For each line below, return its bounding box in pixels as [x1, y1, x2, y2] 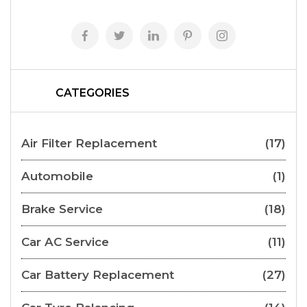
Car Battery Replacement [21, 268, 174, 282]
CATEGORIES [56, 86, 130, 100]
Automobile [21, 169, 93, 184]
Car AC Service [21, 235, 109, 249]
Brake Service [21, 202, 103, 217]
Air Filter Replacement [21, 136, 157, 151]
